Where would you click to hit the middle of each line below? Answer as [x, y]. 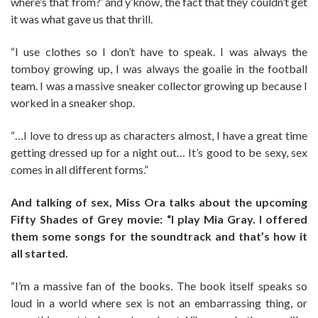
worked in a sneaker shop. [73, 102]
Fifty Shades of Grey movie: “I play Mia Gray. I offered [159, 219]
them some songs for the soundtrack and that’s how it [159, 236]
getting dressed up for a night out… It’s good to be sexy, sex [159, 152]
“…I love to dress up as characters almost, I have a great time [159, 135]
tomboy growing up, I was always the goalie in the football [159, 68]
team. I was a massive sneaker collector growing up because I [159, 85]
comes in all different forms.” [79, 169]
